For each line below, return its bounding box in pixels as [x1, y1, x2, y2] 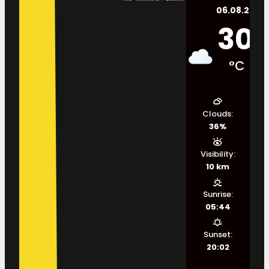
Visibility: [200, 148, 235, 160]
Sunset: [203, 228, 232, 240]
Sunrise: [202, 188, 233, 200]
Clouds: [202, 107, 234, 119]
